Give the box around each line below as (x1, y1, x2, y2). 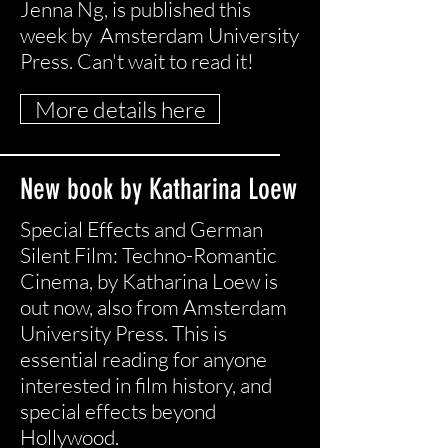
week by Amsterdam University (20, 22, 299, 48)
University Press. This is (20, 320, 227, 346)
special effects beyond (20, 398, 216, 424)
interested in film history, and (20, 372, 272, 398)
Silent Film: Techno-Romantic (20, 242, 277, 268)
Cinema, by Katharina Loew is (20, 268, 278, 294)
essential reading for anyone (20, 346, 267, 372)
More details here (34, 95, 206, 123)
